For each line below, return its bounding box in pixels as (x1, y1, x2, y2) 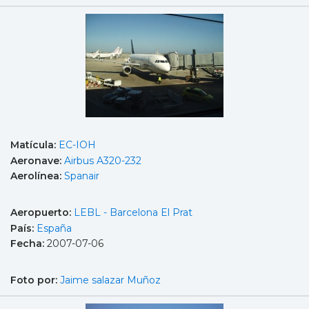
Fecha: (10, 237, 47, 250)
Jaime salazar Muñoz (60, 273, 161, 286)
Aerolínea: (10, 170, 64, 183)
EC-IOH (59, 139, 96, 152)
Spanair (64, 170, 99, 183)
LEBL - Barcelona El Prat (74, 206, 192, 219)
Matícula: (10, 139, 59, 152)
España (37, 221, 72, 235)
